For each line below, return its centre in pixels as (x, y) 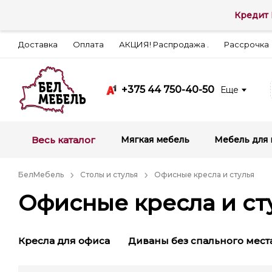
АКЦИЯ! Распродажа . (164, 44)
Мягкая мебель (155, 140)
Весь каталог (63, 140)
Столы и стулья (109, 175)
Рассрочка (246, 44)
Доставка (38, 44)
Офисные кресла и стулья (204, 175)
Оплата (88, 44)
